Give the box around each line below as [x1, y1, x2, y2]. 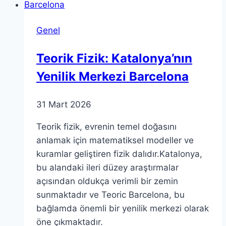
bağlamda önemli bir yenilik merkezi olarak [36, 203, 209, 213]
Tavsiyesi [66, 41, 103, 52]
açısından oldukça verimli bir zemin [36, 176, 178, 186]
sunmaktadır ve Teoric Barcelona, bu [36, 189, 185, 200]
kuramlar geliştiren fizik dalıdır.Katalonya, [36, 148, 202, 159]
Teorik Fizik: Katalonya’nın [36, 50, 192, 66]
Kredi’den [66, 14, 104, 25]
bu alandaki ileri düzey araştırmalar [36, 162, 179, 173]
